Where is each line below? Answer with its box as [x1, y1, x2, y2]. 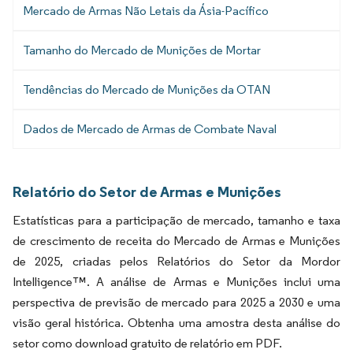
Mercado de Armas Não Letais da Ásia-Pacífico [23, 2, 269, 18]
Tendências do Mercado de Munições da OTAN [23, 81, 270, 97]
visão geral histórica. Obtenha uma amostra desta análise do [13, 314, 340, 330]
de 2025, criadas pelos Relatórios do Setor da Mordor [13, 253, 340, 269]
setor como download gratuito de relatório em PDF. [13, 335, 282, 351]
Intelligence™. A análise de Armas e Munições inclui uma [13, 273, 340, 289]
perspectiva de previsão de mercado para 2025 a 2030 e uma [13, 294, 340, 310]
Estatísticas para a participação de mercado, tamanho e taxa [13, 212, 340, 228]
